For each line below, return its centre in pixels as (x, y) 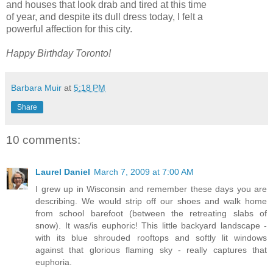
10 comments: (43, 140)
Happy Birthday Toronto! (58, 54)
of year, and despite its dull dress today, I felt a (105, 17)
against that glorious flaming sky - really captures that (151, 250)
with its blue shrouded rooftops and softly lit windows (151, 237)
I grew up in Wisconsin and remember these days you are (151, 189)
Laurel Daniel (63, 172)
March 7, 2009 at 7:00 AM (144, 172)
